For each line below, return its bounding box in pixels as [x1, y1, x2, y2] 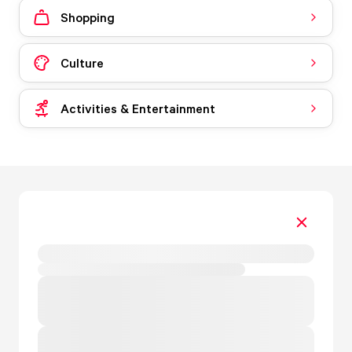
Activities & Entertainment [60, 100, 215, 116]
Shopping [60, 9, 115, 25]
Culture [60, 54, 104, 71]
